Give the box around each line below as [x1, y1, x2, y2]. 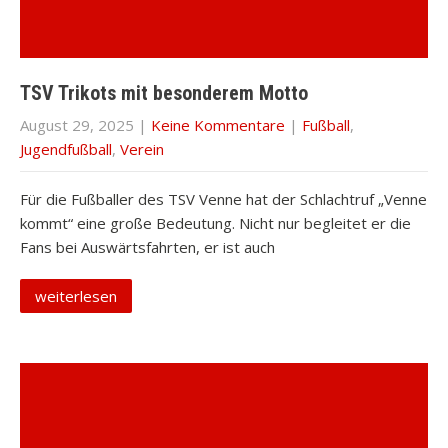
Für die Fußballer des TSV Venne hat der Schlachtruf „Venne [20, 189, 427, 209]
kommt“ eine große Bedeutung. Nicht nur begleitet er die [20, 213, 411, 233]
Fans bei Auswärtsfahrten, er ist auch [20, 237, 275, 257]
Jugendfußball [20, 139, 112, 159]
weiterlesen [35, 286, 117, 306]
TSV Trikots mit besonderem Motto [20, 81, 313, 105]
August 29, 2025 [20, 115, 134, 135]
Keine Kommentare [151, 115, 285, 135]
